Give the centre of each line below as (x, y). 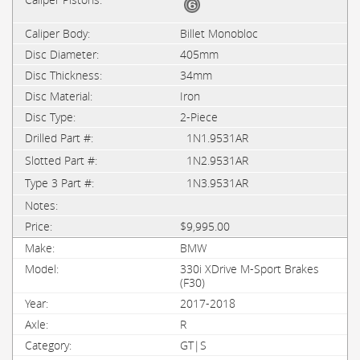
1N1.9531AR (217, 138)
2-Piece (199, 117)
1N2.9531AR (217, 160)
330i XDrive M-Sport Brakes (250, 269)
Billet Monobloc (219, 33)
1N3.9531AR (217, 183)
